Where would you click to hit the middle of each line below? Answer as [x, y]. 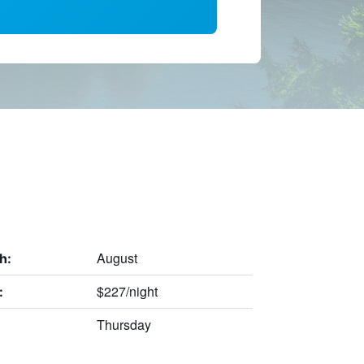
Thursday [123, 324]
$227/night [127, 291]
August [117, 258]
